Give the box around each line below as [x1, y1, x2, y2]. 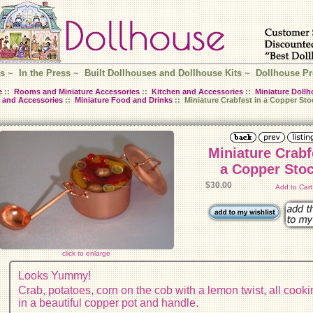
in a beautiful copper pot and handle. [18, 296, 199, 309]
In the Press [18, 68, 71, 79]
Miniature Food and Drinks [74, 96, 173, 105]
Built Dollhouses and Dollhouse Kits [84, 68, 242, 79]
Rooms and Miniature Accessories [13, 87, 140, 96]
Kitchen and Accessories [151, 87, 243, 96]
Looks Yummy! [18, 269, 92, 282]
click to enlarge [62, 249, 111, 257]
